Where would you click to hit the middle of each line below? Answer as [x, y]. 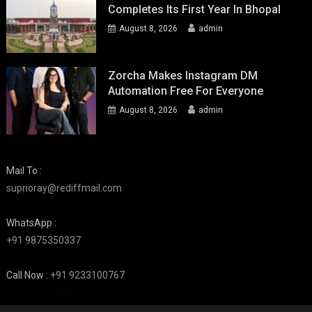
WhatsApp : [32, 223]
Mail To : [24, 170]
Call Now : [29, 275]
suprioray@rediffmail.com [64, 188]
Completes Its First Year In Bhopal [195, 10]
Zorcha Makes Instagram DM [183, 76]
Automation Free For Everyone [186, 91]
